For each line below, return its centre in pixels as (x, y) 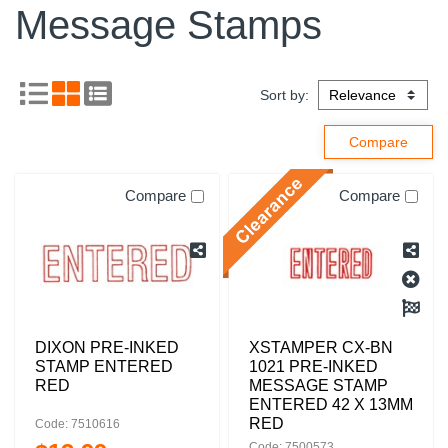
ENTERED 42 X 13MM (331, 404)
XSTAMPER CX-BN (321, 347)
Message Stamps (168, 25)
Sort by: (286, 95)
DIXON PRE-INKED (107, 347)
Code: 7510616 (77, 424)
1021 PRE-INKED (313, 366)
